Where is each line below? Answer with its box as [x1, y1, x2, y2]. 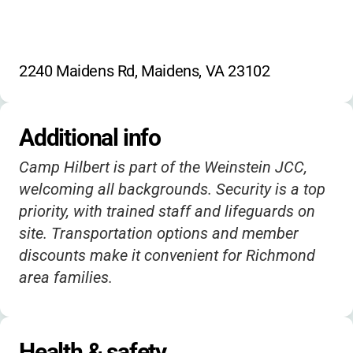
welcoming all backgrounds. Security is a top [19, 180, 325, 199]
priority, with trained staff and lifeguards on [19, 202, 315, 221]
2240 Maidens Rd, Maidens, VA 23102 [19, 61, 270, 80]
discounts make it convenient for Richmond [19, 246, 315, 265]
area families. [19, 268, 113, 287]
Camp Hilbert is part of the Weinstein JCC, [19, 158, 307, 176]
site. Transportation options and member [19, 224, 299, 243]
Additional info [19, 124, 161, 151]
